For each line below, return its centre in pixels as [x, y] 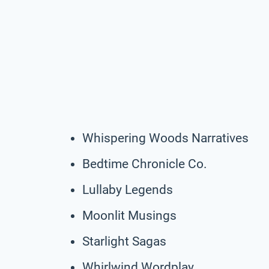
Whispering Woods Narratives [165, 138]
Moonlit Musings [129, 215]
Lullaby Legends [128, 189]
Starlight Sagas [124, 241]
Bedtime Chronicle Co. [145, 164]
